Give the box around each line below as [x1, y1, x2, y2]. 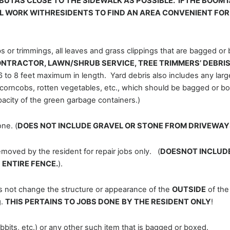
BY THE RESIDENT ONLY [121, 197, 211, 206]
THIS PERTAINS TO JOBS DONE [5, 197, 120, 206]
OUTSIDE [171, 184, 206, 194]
